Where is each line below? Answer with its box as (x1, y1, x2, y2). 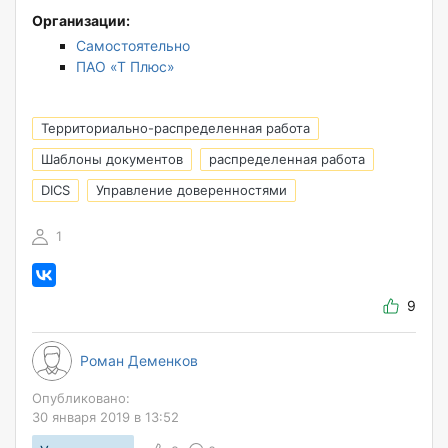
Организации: (32, 12, 130, 30)
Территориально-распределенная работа (41, 120, 310, 137)
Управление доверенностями (96, 182, 287, 199)
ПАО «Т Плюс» (76, 58, 175, 76)
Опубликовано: (32, 390, 130, 407)
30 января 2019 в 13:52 (32, 409, 179, 426)
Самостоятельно (76, 37, 190, 55)
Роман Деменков (80, 352, 198, 370)
